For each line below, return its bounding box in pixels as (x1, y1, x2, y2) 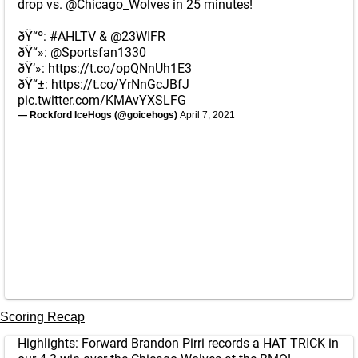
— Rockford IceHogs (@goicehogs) (18, 109, 180, 121)
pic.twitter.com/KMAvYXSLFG (18, 93, 186, 108)
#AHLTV (50, 29, 96, 44)
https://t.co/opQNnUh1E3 (48, 61, 192, 76)
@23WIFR (110, 29, 165, 44)
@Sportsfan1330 (50, 45, 146, 60)
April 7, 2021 (180, 109, 235, 121)
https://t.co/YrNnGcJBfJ (51, 77, 189, 92)
